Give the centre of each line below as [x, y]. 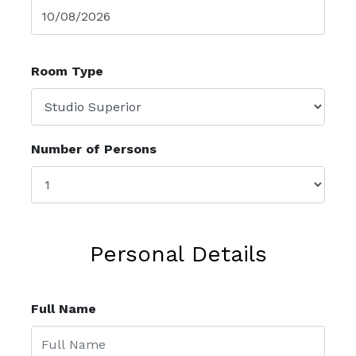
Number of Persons [94, 149]
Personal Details [178, 254]
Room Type [67, 71]
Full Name [64, 309]
